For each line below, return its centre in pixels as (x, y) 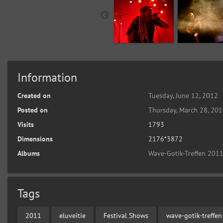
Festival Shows (126, 215)
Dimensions (35, 139)
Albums (29, 153)
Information (47, 77)
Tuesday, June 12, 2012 (183, 96)
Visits (26, 124)
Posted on (33, 110)
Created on (34, 96)
